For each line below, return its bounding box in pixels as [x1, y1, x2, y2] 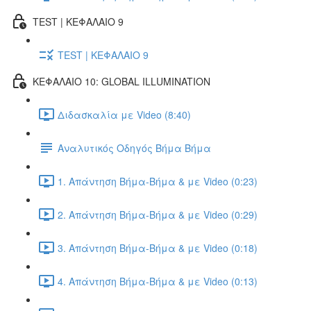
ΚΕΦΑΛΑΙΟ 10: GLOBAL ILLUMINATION [33, 74, 210, 88]
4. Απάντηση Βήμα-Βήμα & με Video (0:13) [58, 274, 258, 288]
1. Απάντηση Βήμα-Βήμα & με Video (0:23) [58, 174, 258, 188]
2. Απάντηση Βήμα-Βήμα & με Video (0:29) [58, 207, 258, 221]
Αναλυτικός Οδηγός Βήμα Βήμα [58, 140, 211, 155]
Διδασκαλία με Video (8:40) [58, 107, 191, 121]
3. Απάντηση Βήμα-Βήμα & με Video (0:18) [58, 240, 258, 255]
